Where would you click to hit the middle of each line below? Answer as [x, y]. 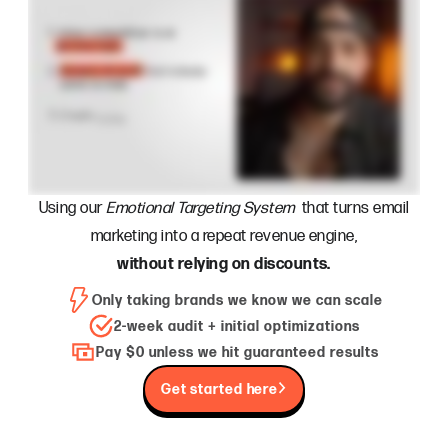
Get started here [219, 390]
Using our [72, 209]
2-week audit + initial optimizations [237, 326]
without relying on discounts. [224, 265]
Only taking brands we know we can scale [237, 300]
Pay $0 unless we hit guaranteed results [237, 352]
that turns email [352, 209]
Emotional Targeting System [200, 209]
